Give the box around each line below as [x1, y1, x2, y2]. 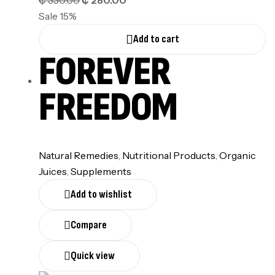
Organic [219, 149, 256, 161]
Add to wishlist [71, 187, 132, 201]
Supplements [71, 165, 131, 177]
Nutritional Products [122, 149, 215, 161]
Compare [71, 218, 107, 231]
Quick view [71, 249, 115, 262]
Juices [39, 165, 67, 177]
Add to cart [133, 33, 179, 46]
